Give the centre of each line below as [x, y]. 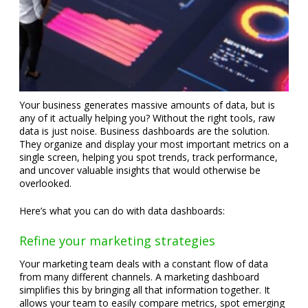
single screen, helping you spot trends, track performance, [148, 157]
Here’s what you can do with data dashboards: [122, 211]
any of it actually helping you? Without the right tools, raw [147, 118]
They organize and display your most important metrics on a [154, 144]
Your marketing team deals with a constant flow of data [144, 264]
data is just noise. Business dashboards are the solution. [144, 131]
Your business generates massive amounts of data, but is [147, 105]
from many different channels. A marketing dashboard [139, 277]
